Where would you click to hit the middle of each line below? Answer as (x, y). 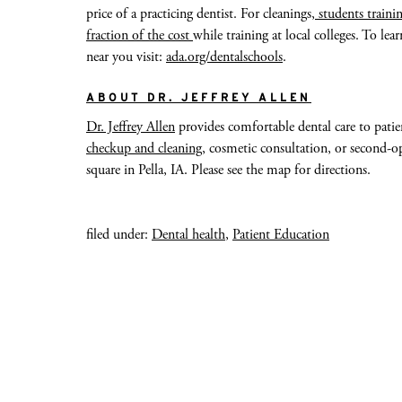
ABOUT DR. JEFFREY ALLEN (199, 98)
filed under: (119, 235)
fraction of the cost (140, 36)
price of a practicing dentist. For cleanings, (201, 14)
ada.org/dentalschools (224, 57)
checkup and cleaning (144, 149)
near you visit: (126, 57)
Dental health (188, 235)
